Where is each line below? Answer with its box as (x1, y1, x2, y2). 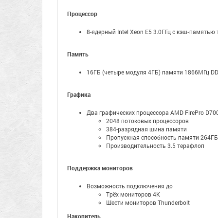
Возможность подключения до (87, 182, 173, 190)
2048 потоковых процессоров (106, 117, 189, 125)
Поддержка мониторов (67, 164, 133, 172)
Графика (67, 91, 91, 98)
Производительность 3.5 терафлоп (106, 142, 204, 149)
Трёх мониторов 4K (106, 190, 160, 198)
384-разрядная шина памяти (106, 125, 187, 133)
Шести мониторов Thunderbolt (106, 199, 190, 206)
